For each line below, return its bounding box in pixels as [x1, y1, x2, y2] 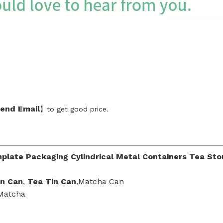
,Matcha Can [76, 177, 124, 186]
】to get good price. [40, 105, 109, 113]
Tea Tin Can [27, 177, 76, 186]
